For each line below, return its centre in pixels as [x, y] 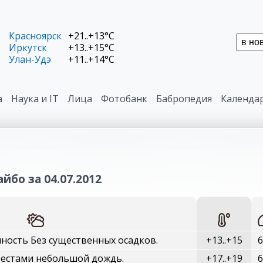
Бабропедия [184, 99]
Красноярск [35, 36]
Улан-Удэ [30, 59]
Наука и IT [35, 99]
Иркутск [28, 48]
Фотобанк [124, 99]
